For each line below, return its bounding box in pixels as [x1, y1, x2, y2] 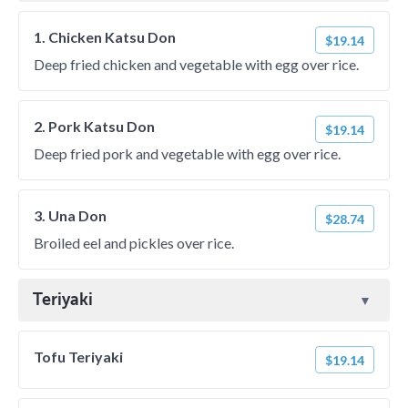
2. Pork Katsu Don [34, 117, 155, 135]
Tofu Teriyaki [34, 348, 123, 365]
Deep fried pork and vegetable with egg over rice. [34, 145, 341, 162]
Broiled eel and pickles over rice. [34, 234, 234, 251]
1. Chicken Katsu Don [34, 28, 176, 46]
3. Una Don [34, 207, 107, 224]
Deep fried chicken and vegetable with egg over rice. [34, 56, 359, 73]
